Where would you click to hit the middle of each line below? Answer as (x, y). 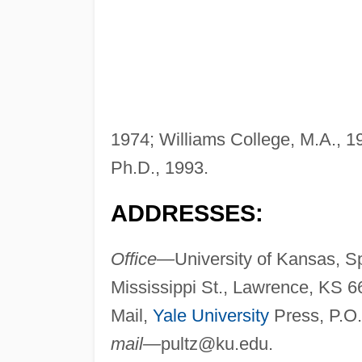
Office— (142, 259)
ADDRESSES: (187, 214)
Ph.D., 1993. (159, 168)
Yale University (210, 316)
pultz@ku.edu (214, 344)
